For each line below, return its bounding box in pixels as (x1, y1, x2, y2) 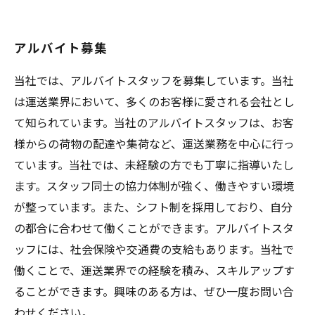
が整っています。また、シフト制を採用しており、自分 (14, 198, 292, 215)
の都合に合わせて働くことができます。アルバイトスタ (14, 219, 294, 236)
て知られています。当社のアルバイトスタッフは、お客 (14, 114, 294, 131)
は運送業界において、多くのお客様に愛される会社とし (14, 93, 295, 110)
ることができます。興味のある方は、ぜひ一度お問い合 (14, 283, 294, 300)
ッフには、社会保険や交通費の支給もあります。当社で (14, 240, 294, 257)
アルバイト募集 (14, 38, 108, 56)
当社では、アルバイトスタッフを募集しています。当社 (14, 72, 294, 89)
